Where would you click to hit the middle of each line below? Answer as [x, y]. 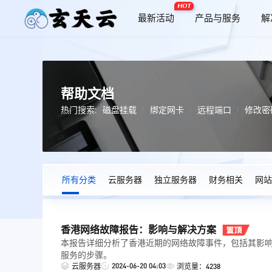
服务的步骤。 [86, 255]
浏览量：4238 [199, 266]
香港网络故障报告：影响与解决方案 [138, 230]
